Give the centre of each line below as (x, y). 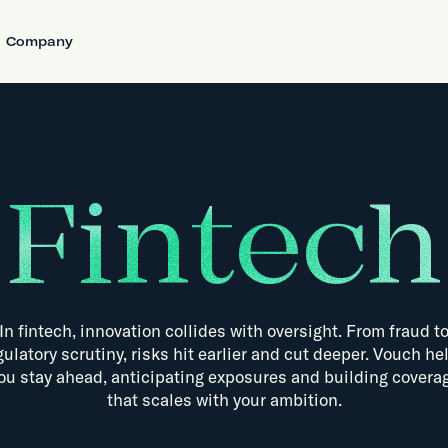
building (355, 377)
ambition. (305, 400)
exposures (247, 377)
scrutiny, (94, 354)
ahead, (81, 377)
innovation (120, 331)
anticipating (157, 377)
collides (195, 331)
